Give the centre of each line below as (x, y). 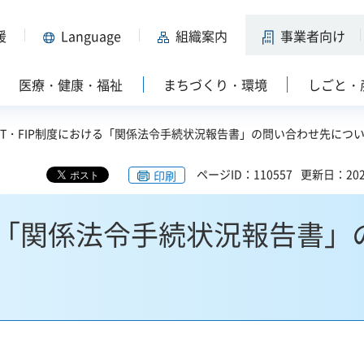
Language (91, 35)
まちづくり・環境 (215, 84)
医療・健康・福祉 (71, 84)
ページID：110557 (245, 174)
